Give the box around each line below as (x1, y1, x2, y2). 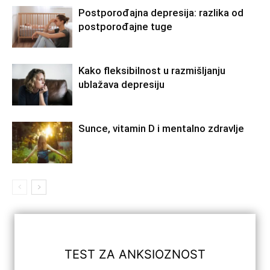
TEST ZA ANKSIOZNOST (64, 247, 206, 262)
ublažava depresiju (78, 78, 165, 90)
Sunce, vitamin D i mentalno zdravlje (78, 122, 244, 134)
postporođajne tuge (78, 20, 172, 33)
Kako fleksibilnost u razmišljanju (78, 64, 225, 77)
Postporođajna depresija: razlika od (78, 6, 243, 19)
